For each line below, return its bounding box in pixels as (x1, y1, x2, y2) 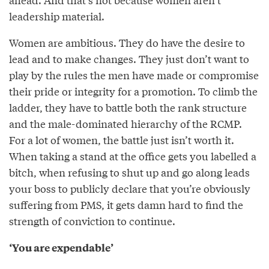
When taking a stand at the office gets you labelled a (9, 148, 256, 164)
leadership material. (9, 8, 104, 24)
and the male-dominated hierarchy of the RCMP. (9, 116, 242, 131)
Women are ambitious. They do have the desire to (9, 35, 245, 50)
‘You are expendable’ (9, 240, 113, 255)
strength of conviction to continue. (9, 213, 175, 229)
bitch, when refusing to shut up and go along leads (9, 165, 250, 180)
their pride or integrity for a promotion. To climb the (9, 83, 258, 99)
